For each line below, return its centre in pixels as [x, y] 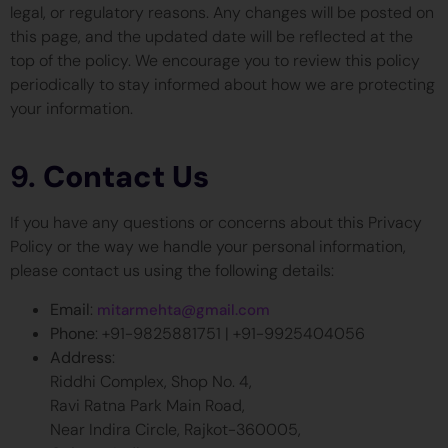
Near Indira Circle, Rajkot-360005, [175, 429]
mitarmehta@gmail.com [183, 309]
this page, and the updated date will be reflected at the [211, 36]
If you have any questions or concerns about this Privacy [216, 223]
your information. [71, 108]
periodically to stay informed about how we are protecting [222, 84]
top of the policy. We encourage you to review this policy [215, 60]
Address [81, 357]
